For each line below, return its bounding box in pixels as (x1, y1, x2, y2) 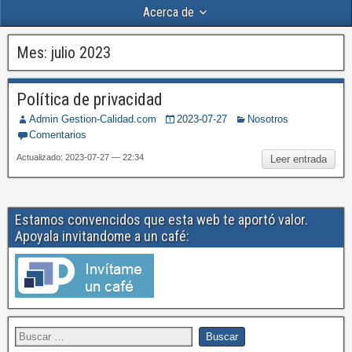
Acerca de (142, 5, 194, 20)
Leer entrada (270, 153, 327, 165)
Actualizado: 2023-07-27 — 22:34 (16, 152, 144, 162)
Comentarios (29, 129, 86, 141)
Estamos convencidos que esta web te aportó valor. (15, 211, 308, 228)
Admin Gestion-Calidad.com (29, 113, 156, 125)
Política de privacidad (16, 90, 163, 109)
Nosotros (247, 113, 288, 125)
